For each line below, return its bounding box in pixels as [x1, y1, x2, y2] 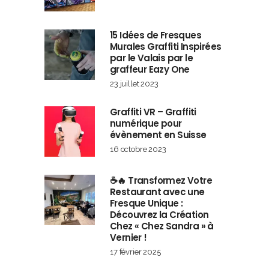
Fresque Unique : [110, 196, 183, 210]
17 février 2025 [110, 247, 161, 256]
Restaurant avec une [110, 185, 205, 198]
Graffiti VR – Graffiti [110, 105, 196, 118]
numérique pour [110, 116, 182, 130]
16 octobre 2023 [110, 144, 166, 154]
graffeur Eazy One [110, 62, 190, 76]
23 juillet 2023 [110, 79, 159, 88]
